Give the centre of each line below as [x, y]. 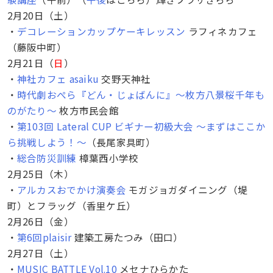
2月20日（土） [40, 15]
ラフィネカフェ [222, 31]
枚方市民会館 [88, 110]
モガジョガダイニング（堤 [187, 189]
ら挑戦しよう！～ [47, 142]
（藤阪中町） [37, 47]
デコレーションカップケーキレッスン [101, 31]
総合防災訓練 [47, 158]
